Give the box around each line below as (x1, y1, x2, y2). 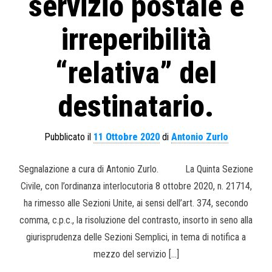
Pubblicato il (44, 131, 93, 143)
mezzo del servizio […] (93, 248, 179, 260)
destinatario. (58, 89, 214, 124)
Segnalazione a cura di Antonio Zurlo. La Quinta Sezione (19, 163, 253, 175)
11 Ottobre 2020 (93, 131, 160, 143)
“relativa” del (55, 55, 217, 91)
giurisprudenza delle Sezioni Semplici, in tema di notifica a (26, 231, 246, 243)
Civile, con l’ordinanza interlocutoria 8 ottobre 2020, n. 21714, (20, 180, 252, 192)
